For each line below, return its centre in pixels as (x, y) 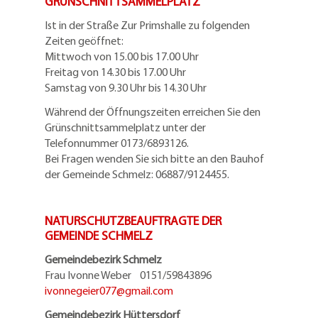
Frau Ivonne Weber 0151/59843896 (131, 275)
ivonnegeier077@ (85, 290)
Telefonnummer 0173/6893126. (117, 143)
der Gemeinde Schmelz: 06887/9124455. (137, 174)
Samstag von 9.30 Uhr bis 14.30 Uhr (126, 87)
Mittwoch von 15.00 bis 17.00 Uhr (122, 56)
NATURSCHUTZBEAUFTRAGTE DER (133, 220)
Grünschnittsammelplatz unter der (125, 127)
